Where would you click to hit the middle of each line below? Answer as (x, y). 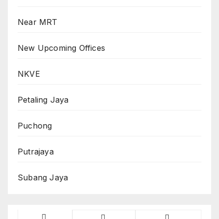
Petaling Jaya (43, 100)
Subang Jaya (43, 178)
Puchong (35, 126)
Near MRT (38, 22)
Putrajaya (36, 152)
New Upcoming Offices (61, 48)
